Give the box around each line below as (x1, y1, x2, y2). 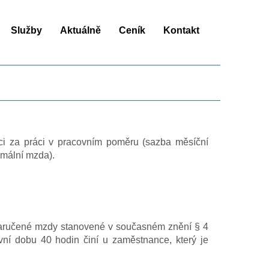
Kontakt (163, 25, 199, 35)
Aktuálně (60, 25, 101, 35)
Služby (11, 25, 42, 35)
